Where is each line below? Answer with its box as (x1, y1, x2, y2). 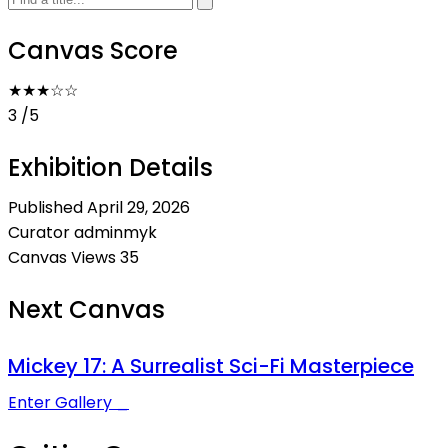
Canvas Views (8, 246, 116, 269)
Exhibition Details (8, 151, 213, 184)
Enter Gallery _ (8, 390, 129, 414)
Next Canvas (8, 293, 165, 326)
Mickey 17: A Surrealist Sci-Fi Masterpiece (8, 351, 414, 380)
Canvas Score (8, 34, 178, 67)
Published (8, 196, 83, 219)
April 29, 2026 (87, 196, 190, 219)
